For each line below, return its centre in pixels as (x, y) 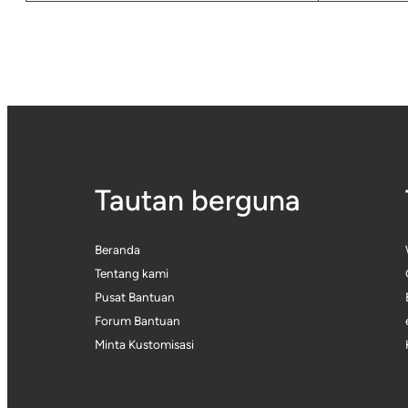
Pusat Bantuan (135, 296)
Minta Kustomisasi (144, 344)
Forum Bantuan (138, 320)
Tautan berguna (198, 201)
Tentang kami (132, 273)
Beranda (117, 249)
